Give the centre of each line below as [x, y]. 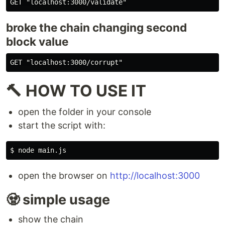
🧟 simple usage [58, 200]
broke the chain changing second [96, 28]
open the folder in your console [85, 112]
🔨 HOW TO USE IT [76, 91]
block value [37, 42]
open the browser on [64, 176]
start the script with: [62, 126]
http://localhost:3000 [155, 176]
